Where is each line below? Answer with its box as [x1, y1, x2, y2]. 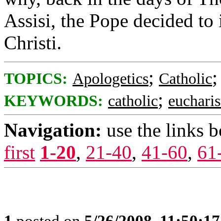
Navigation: [4, 119, 102, 141]
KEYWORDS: [4, 92, 103, 110]
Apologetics [73, 70, 148, 87]
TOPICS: [4, 70, 68, 87]
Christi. [4, 32, 62, 53]
